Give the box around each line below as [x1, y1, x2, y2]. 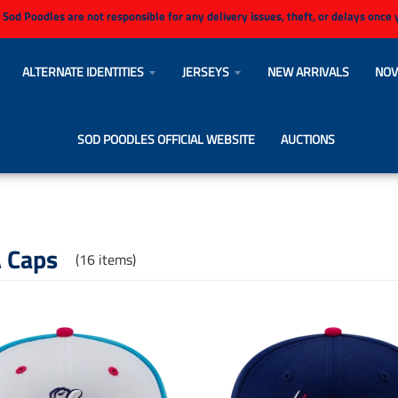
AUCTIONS [281, 129, 336, 148]
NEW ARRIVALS [267, 61, 349, 81]
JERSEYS [181, 61, 229, 81]
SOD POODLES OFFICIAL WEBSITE [77, 129, 256, 148]
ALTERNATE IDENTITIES [21, 61, 144, 81]
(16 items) [75, 248, 136, 270]
